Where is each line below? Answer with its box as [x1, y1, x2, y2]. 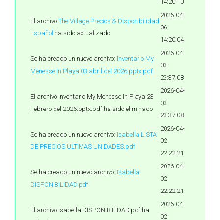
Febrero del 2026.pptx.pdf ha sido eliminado [30, 105, 153, 112]
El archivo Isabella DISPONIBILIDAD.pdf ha [30, 206, 149, 214]
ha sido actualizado [53, 29, 110, 37]
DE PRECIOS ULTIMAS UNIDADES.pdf [30, 143, 135, 150]
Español [30, 29, 53, 37]
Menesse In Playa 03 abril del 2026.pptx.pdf [30, 67, 153, 75]
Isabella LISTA [117, 131, 157, 138]
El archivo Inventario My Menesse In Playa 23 [30, 93, 154, 100]
